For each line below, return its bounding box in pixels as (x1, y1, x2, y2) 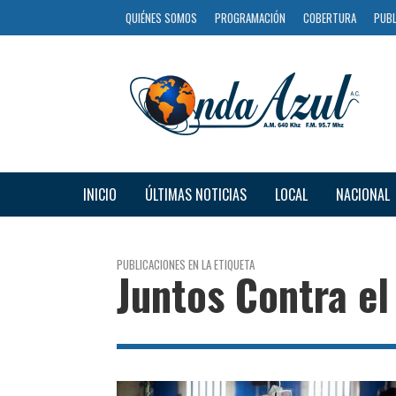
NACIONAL (335, 183, 390, 205)
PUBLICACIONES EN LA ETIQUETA (117, 255, 255, 273)
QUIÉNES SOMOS (126, 9, 197, 27)
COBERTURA (303, 9, 356, 27)
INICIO (82, 183, 117, 205)
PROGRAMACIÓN (215, 9, 286, 27)
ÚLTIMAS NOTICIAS (144, 183, 247, 205)
